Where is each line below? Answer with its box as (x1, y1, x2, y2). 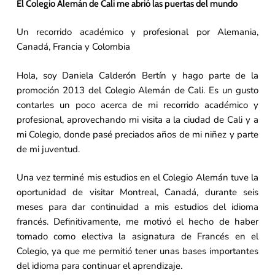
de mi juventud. (16, 142, 80, 155)
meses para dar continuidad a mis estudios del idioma (16, 201, 259, 214)
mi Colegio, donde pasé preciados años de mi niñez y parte (16, 128, 259, 141)
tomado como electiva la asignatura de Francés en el (16, 230, 259, 243)
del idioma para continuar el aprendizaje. (16, 260, 182, 273)
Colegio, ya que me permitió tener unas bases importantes (16, 245, 259, 258)
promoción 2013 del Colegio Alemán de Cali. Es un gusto (16, 83, 259, 96)
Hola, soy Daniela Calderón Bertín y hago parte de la (16, 69, 259, 82)
